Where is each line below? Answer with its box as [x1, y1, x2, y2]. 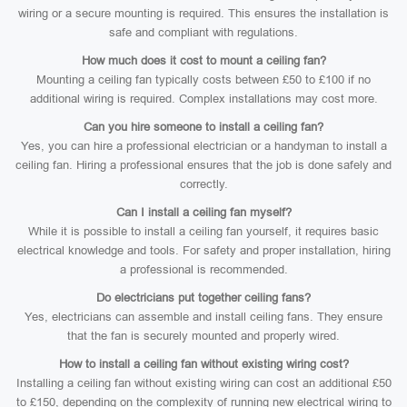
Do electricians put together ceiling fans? [96, 291, 311, 304]
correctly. [179, 177, 228, 191]
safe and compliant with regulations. [109, 25, 298, 39]
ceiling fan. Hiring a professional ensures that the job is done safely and [15, 158, 392, 172]
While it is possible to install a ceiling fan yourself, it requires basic [28, 224, 379, 238]
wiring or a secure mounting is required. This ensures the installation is [18, 6, 389, 20]
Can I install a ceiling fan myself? [115, 205, 292, 219]
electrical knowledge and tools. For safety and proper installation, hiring [16, 243, 391, 257]
